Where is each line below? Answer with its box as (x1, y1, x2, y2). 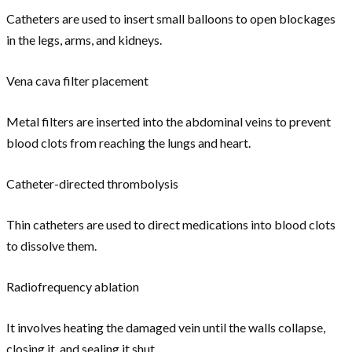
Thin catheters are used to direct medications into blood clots (6, 217, 335, 233)
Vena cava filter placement (6, 73, 148, 89)
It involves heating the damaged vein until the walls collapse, (6, 320, 325, 335)
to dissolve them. (6, 238, 97, 254)
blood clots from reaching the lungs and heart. (6, 135, 251, 151)
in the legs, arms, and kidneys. (6, 32, 162, 48)
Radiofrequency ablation (6, 279, 139, 295)
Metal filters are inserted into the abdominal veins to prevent (6, 114, 331, 130)
